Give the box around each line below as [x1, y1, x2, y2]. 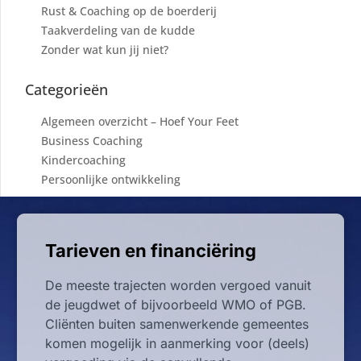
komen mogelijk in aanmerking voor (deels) [45, 334, 309, 351]
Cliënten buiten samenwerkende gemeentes [45, 315, 309, 332]
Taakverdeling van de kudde [41, 22, 195, 38]
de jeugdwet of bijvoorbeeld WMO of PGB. [45, 296, 310, 313]
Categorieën [25, 79, 108, 99]
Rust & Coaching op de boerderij [41, 2, 217, 19]
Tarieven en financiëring [45, 239, 256, 261]
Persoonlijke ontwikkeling [41, 171, 180, 187]
